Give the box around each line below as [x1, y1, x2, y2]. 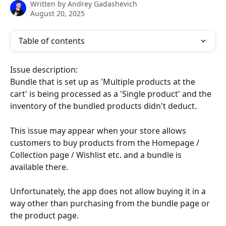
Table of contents [19, 35, 85, 46]
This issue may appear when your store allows [10, 125, 188, 136]
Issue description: [10, 64, 78, 75]
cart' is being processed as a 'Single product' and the [10, 88, 213, 100]
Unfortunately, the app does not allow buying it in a [10, 186, 208, 197]
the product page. [10, 210, 79, 221]
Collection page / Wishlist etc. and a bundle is [10, 149, 184, 160]
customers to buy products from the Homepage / [10, 137, 201, 148]
